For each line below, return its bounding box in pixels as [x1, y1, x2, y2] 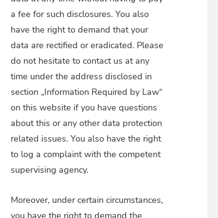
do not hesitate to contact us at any [11, 55, 150, 67]
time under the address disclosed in [11, 71, 152, 82]
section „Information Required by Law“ [11, 86, 163, 98]
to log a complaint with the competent [11, 148, 161, 160]
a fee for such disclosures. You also [11, 8, 149, 20]
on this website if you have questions [11, 102, 158, 113]
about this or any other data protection [11, 117, 163, 129]
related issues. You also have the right [11, 133, 162, 145]
